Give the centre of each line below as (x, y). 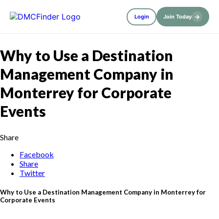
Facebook (37, 154)
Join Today (177, 17)
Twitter (32, 173)
